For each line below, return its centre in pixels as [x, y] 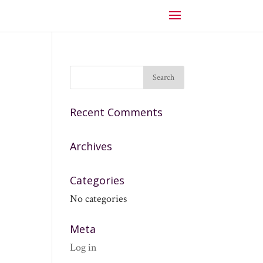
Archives [91, 146]
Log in [84, 247]
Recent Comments [117, 112]
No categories [99, 199]
